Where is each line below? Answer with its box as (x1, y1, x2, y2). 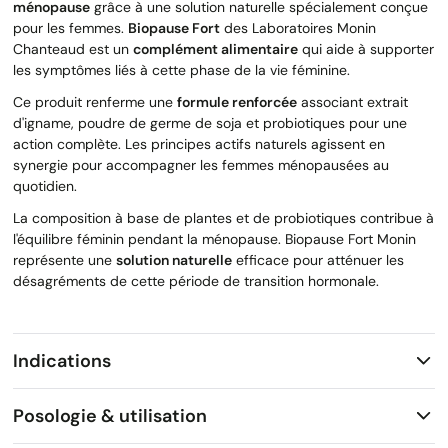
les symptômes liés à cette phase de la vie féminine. (13, 61, 350, 80)
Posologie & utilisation (13, 403, 207, 428)
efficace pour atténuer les (232, 251, 404, 270)
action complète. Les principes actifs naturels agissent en (13, 135, 385, 154)
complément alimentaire (133, 40, 298, 59)
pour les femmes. (13, 19, 128, 38)
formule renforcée (177, 93, 297, 112)
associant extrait (297, 93, 408, 112)
